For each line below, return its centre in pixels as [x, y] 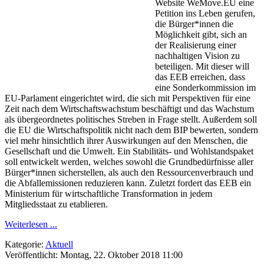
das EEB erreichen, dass [200, 77]
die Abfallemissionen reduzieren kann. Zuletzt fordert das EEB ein [128, 183]
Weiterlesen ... [31, 225]
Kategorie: [25, 245]
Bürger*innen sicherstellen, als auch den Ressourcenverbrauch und [129, 173]
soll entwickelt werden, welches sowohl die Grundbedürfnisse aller [129, 162]
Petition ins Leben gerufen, [205, 14]
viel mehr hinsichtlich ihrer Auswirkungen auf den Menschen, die [126, 141]
